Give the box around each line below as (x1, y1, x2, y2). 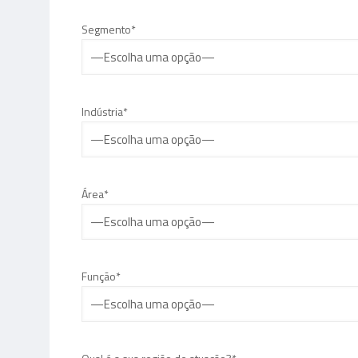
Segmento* (82, 21, 136, 38)
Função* (82, 268, 121, 284)
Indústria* (82, 103, 128, 120)
